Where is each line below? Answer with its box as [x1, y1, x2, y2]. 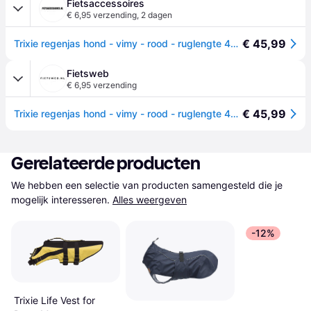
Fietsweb [67, 67, 109, 79]
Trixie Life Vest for [14, 294, 95, 306]
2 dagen [141, 10, 172, 20]
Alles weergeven [112, 194, 187, 205]
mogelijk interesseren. [11, 194, 110, 205]
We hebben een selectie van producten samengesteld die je [11, 179, 283, 191]
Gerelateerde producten [11, 153, 201, 174]
